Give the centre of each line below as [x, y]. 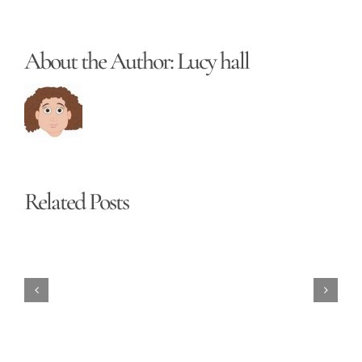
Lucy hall [213, 61]
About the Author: [101, 61]
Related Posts [76, 202]
